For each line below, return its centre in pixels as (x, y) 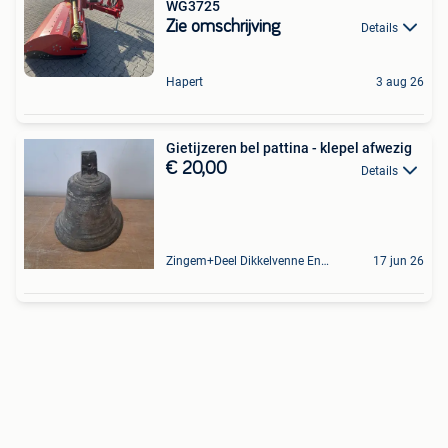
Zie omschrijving (223, 27)
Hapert (184, 82)
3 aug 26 (400, 82)
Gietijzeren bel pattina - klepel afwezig (289, 148)
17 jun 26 (398, 261)
